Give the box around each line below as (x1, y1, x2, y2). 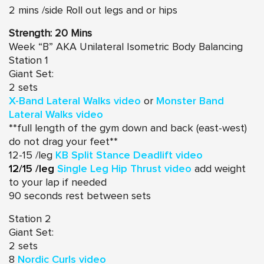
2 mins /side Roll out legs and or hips (9, 5, 177, 16)
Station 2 (9, 214, 51, 225)
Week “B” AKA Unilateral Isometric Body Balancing (9, 42, 243, 53)
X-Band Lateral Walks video (9, 96, 141, 107)
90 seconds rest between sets (9, 191, 151, 202)
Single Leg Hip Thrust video (57, 164, 194, 175)
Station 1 (9, 55, 48, 67)
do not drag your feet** (9, 137, 118, 148)
